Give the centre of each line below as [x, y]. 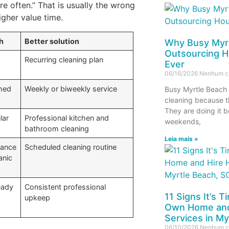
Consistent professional [65, 187]
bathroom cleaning [57, 128]
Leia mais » [181, 139]
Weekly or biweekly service [71, 88]
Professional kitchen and [67, 118]
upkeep [38, 197]
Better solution [52, 41]
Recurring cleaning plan [64, 59]
